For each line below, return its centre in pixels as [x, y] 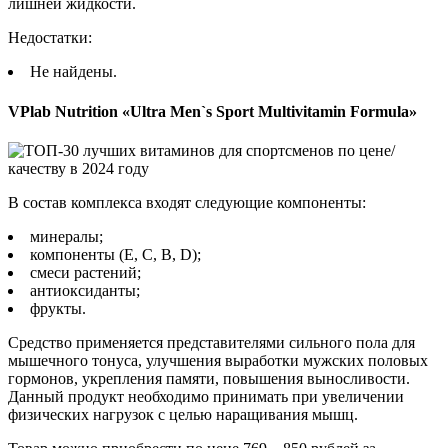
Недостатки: [50, 38]
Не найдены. [73, 72]
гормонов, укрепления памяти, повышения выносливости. [209, 378]
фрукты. [58, 308]
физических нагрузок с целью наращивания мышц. [183, 414]
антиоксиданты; [85, 290]
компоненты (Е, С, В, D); [115, 254]
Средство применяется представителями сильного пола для [211, 342]
